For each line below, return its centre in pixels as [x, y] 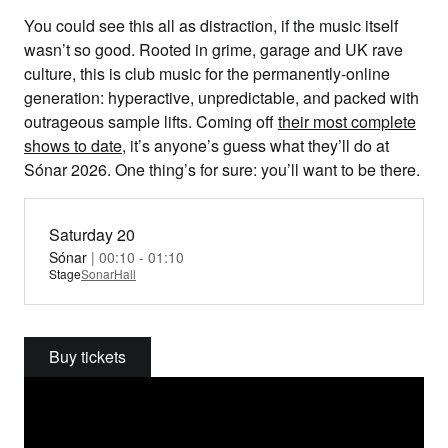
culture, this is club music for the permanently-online [207, 73]
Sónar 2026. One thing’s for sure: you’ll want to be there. [224, 169]
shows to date [73, 145]
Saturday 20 [92, 234]
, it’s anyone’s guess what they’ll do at [255, 145]
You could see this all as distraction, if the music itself [211, 25]
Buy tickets [87, 356]
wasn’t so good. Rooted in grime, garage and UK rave [213, 49]
